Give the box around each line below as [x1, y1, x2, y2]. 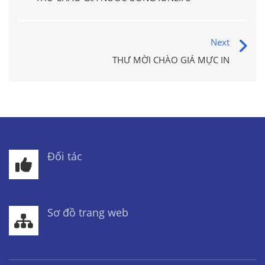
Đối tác [47, 149, 82, 163]
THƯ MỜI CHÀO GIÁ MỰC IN [112, 54, 230, 66]
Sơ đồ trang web [47, 205, 128, 219]
